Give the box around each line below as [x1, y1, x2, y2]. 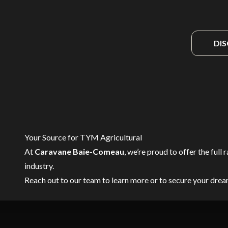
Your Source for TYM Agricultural [24, 132, 142, 142]
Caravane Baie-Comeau [35, 147, 124, 156]
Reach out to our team [24, 175, 101, 185]
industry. [24, 161, 54, 170]
